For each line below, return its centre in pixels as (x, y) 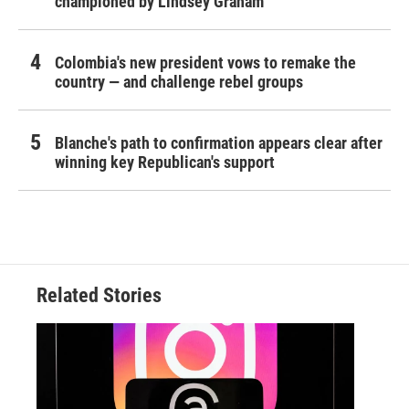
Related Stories (99, 295)
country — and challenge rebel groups (179, 81)
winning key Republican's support (165, 162)
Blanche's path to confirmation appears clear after (219, 142)
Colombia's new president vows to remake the (205, 62)
